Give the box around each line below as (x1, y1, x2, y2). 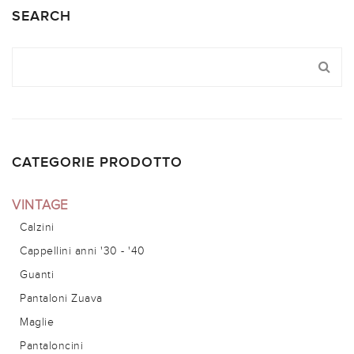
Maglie (20, 314, 54, 329)
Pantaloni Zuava (20, 291, 103, 305)
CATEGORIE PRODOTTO (12, 153, 183, 171)
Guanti (20, 267, 54, 281)
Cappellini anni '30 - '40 (20, 243, 145, 258)
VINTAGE (12, 197, 69, 213)
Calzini (20, 220, 55, 234)
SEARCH (12, 7, 71, 24)
